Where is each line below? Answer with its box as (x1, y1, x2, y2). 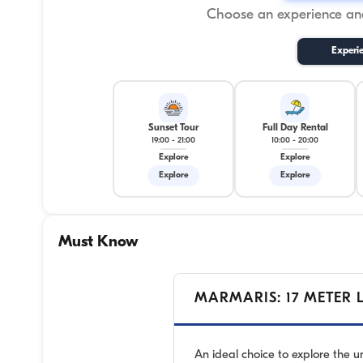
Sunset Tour (148, 123, 199, 134)
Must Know (58, 234, 139, 251)
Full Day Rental (262, 123, 328, 134)
